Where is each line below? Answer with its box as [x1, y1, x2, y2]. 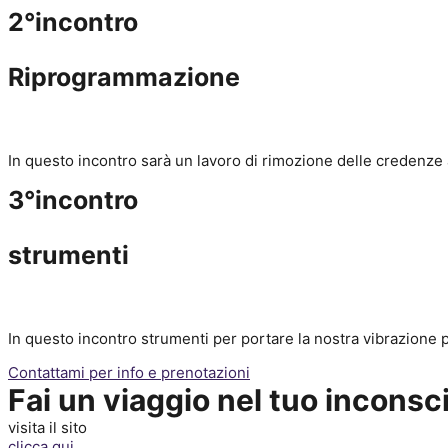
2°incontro [8, 7, 138, 37]
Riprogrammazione [8, 62, 240, 92]
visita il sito [8, 418, 87, 437]
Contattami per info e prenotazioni [8, 363, 250, 382]
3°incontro [8, 185, 138, 215]
